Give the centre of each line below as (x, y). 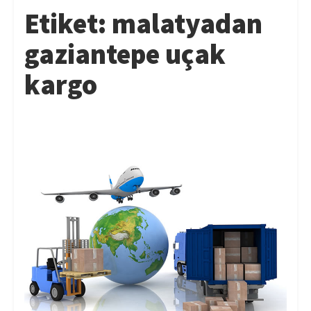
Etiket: (68, 23)
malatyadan (187, 23)
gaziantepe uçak (125, 53)
